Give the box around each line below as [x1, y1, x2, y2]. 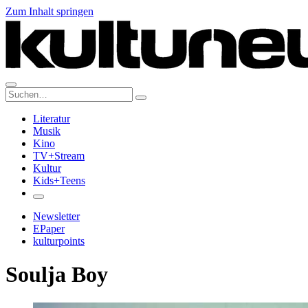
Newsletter [33, 210, 80, 222]
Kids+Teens [33, 175, 85, 186]
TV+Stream [33, 150, 85, 162]
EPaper [33, 223, 65, 234]
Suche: [5, 87, 34, 98]
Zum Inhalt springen [5, 5, 93, 17]
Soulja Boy [5, 262, 108, 287]
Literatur [33, 113, 70, 124]
